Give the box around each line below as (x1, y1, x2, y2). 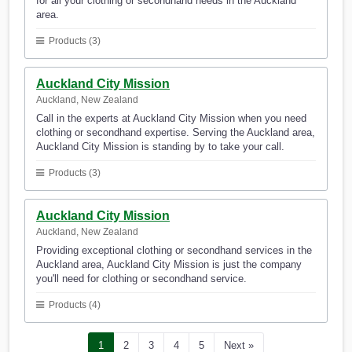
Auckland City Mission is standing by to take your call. (36, 141, 284, 153)
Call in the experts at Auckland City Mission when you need (36, 112, 306, 125)
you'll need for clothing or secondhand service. (36, 273, 247, 285)
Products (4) (46, 299, 101, 311)
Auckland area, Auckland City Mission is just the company (36, 258, 302, 271)
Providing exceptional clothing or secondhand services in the (36, 244, 312, 257)
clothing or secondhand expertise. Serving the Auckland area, (36, 126, 315, 139)
